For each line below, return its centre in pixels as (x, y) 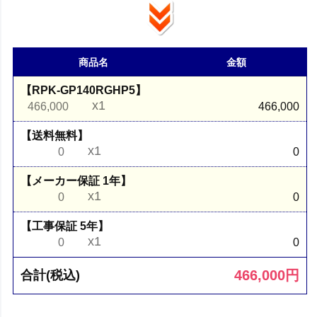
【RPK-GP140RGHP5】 (84, 90)
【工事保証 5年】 (65, 226)
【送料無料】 (55, 135)
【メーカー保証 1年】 (76, 180)
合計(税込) (51, 275)
